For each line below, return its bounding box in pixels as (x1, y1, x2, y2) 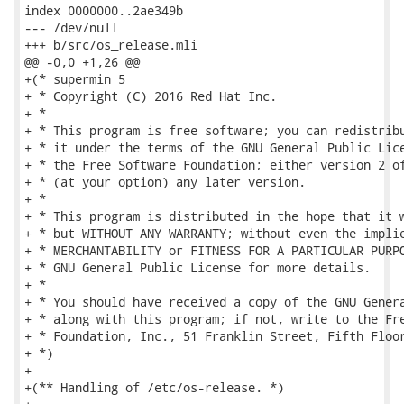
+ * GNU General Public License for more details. (24, 259, 371, 276)
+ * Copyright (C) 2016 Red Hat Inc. (24, 87, 277, 105)
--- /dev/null (24, 19, 118, 36)
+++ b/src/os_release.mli (24, 36, 197, 53)
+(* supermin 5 (24, 70, 125, 87)
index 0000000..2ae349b (24, 2, 183, 19)
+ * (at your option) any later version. (24, 173, 306, 190)
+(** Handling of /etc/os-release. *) (24, 379, 284, 396)
